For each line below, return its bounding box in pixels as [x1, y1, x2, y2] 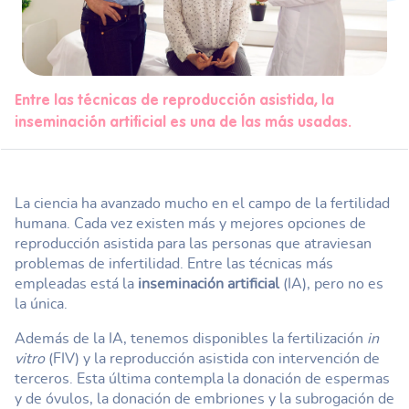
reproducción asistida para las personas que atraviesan [15, 236, 372, 251]
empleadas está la [15, 276, 138, 291]
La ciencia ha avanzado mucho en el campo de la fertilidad [15, 195, 390, 211]
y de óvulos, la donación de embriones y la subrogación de [15, 391, 394, 406]
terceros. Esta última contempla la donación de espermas [15, 371, 390, 386]
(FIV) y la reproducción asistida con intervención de [45, 351, 380, 366]
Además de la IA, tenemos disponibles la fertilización [15, 330, 367, 346]
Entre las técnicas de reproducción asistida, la [15, 93, 334, 109]
